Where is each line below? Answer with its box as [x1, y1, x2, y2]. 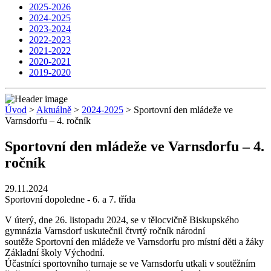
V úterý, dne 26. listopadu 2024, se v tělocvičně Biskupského [5, 214, 239, 225]
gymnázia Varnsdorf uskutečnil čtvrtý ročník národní [5, 225, 205, 236]
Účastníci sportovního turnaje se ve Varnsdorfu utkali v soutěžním [5, 258, 255, 269]
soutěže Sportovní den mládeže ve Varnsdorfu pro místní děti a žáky [5, 236, 264, 247]
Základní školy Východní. [5, 247, 105, 258]
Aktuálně [36, 105, 71, 115]
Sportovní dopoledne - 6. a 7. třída [5, 194, 135, 204]
